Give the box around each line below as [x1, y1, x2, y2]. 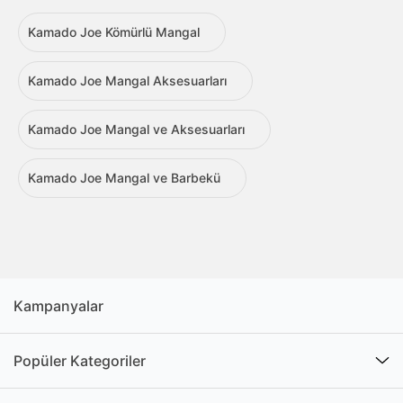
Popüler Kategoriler [13, 351, 146, 370]
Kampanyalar [13, 296, 103, 315]
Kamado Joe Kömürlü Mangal [28, 23, 200, 40]
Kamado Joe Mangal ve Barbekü [28, 169, 220, 185]
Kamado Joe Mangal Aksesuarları [28, 72, 227, 88]
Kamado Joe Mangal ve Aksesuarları [28, 121, 245, 137]
